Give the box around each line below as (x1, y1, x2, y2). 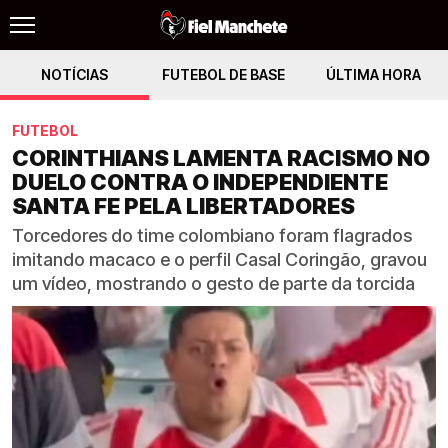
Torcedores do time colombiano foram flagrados (12, 225, 412, 246)
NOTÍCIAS (41, 66, 109, 83)
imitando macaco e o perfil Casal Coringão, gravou (12, 249, 427, 270)
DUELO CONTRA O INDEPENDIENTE (12, 169, 388, 195)
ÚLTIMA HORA (325, 66, 421, 83)
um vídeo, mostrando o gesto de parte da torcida (12, 273, 415, 294)
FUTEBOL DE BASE (162, 66, 286, 83)
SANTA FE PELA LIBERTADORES (12, 193, 355, 219)
